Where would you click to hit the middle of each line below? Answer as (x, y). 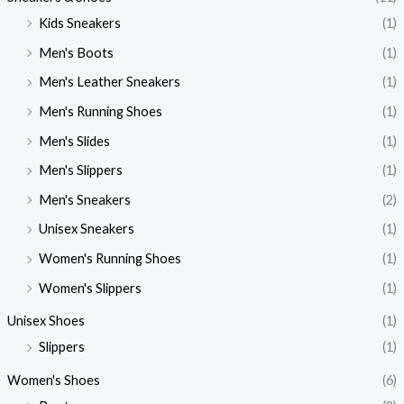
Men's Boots (76, 52)
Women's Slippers (90, 288)
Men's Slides (74, 141)
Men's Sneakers (84, 199)
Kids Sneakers (79, 23)
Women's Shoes (53, 380)
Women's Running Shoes (110, 259)
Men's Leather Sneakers (109, 82)
